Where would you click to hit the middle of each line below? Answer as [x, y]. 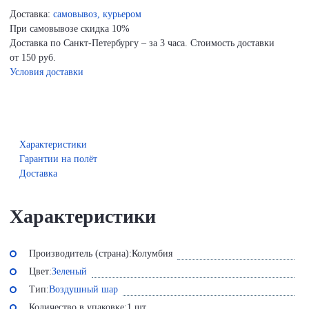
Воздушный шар [83, 289]
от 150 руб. [33, 57]
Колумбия [152, 253]
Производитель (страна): [80, 253]
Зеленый [69, 271]
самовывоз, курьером [97, 14]
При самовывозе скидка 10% [70, 28]
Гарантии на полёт [58, 159]
